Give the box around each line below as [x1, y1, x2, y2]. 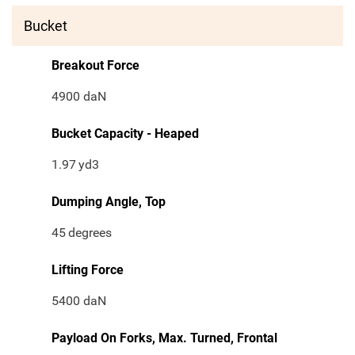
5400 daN [52, 293, 106, 309]
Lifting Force [52, 262, 124, 278]
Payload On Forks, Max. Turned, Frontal [52, 330, 277, 346]
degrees [68, 225, 113, 241]
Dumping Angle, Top [52, 194, 166, 210]
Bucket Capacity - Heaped [52, 126, 199, 142]
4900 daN [52, 89, 106, 105]
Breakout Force [52, 58, 139, 74]
